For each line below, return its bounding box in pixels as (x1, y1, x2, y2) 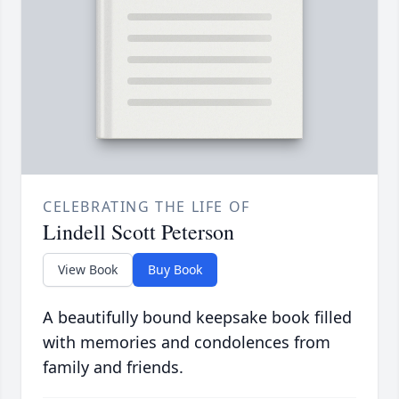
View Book (58, 261, 118, 279)
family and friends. (43, 356, 183, 379)
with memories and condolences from (43, 331, 330, 354)
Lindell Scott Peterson (43, 217, 234, 247)
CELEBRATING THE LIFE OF (43, 197, 250, 217)
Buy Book (148, 261, 202, 279)
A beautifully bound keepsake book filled (43, 306, 352, 329)
